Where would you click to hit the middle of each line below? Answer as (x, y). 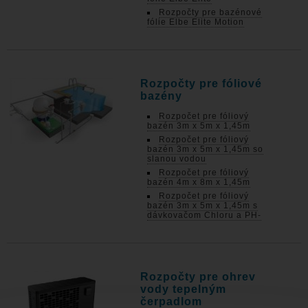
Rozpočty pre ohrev (198, 277)
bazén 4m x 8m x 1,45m (199, 182)
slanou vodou (177, 159)
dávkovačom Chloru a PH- (205, 215)
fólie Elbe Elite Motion (196, 22)
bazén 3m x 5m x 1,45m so (206, 149)
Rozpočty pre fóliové (201, 84)
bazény (162, 96)
